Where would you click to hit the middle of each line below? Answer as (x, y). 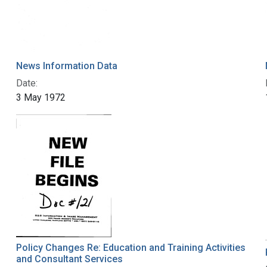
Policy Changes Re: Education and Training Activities (131, 248)
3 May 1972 (41, 98)
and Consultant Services (69, 259)
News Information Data (66, 66)
